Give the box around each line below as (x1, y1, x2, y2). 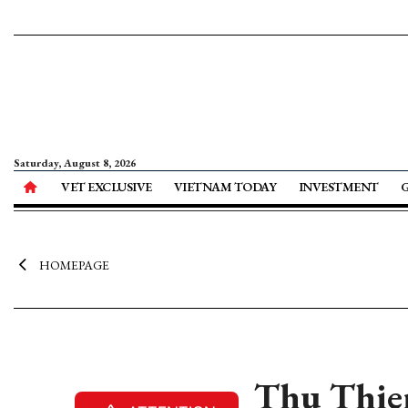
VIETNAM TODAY (173, 178, 277, 195)
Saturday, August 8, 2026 (14, 156, 136, 170)
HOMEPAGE (38, 257, 109, 273)
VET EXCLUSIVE (61, 178, 152, 195)
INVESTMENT (298, 178, 379, 195)
